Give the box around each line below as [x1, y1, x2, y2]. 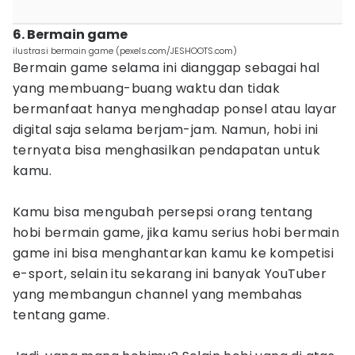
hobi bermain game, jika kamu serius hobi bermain [13, 223, 340, 242]
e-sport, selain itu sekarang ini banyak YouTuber [13, 265, 327, 283]
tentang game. [13, 306, 110, 324]
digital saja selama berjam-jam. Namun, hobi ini [13, 120, 319, 139]
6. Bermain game [13, 25, 128, 44]
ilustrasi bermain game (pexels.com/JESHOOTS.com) [13, 44, 237, 57]
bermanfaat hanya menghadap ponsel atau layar [13, 100, 338, 118]
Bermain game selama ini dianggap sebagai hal [13, 59, 320, 77]
